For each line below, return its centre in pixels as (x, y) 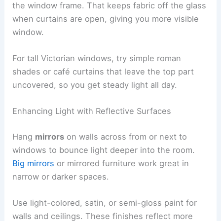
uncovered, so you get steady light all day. (95, 85)
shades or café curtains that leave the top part (103, 72)
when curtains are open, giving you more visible (106, 18)
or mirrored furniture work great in (122, 164)
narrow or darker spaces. (61, 177)
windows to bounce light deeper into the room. (104, 150)
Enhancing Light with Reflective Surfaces (92, 111)
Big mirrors (34, 164)
